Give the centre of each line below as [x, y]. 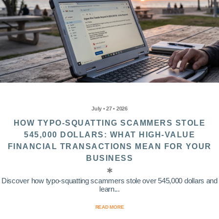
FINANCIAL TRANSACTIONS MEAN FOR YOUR [109, 147]
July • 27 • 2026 [109, 109]
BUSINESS [109, 158]
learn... [109, 189]
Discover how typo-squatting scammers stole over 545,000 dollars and [109, 181]
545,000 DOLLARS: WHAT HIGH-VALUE [109, 135]
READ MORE [109, 207]
